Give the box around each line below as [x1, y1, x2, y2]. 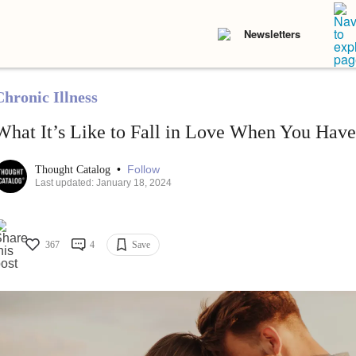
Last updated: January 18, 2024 [34, 177, 172, 189]
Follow [126, 163, 160, 176]
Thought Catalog [34, 164, 114, 176]
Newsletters [244, 26, 300, 41]
